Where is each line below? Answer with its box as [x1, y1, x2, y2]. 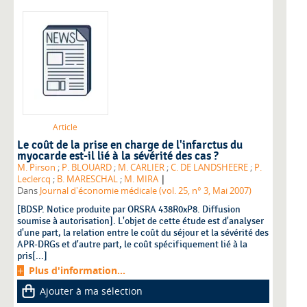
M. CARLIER [118, 161, 164, 173]
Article [53, 121, 77, 133]
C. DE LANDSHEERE [171, 161, 248, 173]
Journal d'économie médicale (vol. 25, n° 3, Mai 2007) [40, 184, 251, 197]
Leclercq [17, 173, 51, 185]
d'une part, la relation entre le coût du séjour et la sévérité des [17, 226, 269, 238]
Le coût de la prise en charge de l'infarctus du [17, 138, 243, 152]
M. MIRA [124, 173, 158, 185]
